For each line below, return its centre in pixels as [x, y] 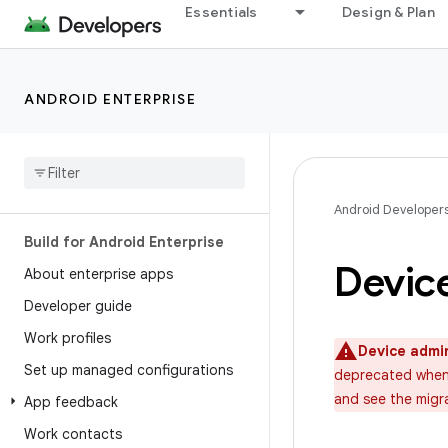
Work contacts [73, 434]
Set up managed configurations [128, 370]
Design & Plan [388, 12]
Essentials [221, 12]
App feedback [71, 402]
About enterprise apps [98, 274]
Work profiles [67, 338]
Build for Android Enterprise [124, 242]
